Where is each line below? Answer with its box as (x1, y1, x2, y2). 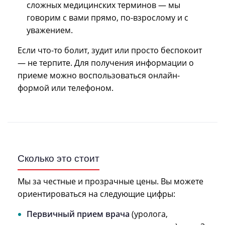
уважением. (27, 24, 73, 36)
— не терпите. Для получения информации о (18, 57, 194, 68)
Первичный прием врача (27, 208, 130, 219)
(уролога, (130, 208, 168, 219)
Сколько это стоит (18, 153, 99, 164)
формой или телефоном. (18, 82, 114, 93)
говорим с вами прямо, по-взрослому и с (27, 12, 188, 23)
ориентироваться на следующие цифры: (18, 188, 175, 199)
